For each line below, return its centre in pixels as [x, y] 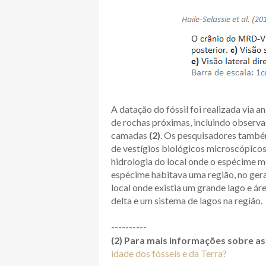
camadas [130, 135]
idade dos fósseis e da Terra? [169, 254]
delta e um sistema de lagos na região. [187, 201]
